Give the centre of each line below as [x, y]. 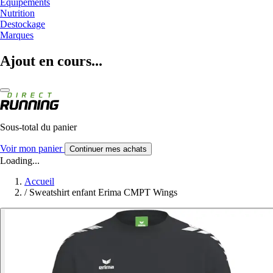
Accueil [39, 181]
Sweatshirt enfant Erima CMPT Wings [103, 192]
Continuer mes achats [108, 149]
